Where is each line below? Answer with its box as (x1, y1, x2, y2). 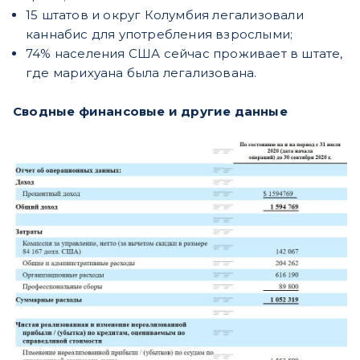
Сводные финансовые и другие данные (13, 104, 288, 120)
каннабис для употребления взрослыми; (26, 27, 293, 43)
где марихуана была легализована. (26, 65, 257, 81)
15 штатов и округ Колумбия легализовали (26, 7, 304, 23)
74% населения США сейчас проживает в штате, (26, 46, 343, 62)
